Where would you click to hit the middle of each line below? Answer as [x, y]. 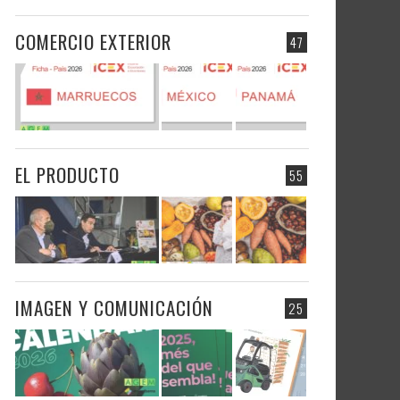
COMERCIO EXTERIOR [93, 42]
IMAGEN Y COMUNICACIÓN [114, 308]
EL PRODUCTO [67, 175]
